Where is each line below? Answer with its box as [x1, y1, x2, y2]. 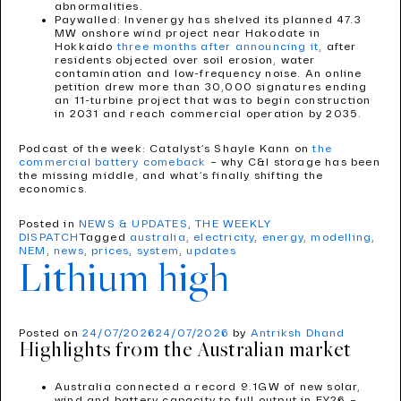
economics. [19, 183, 88, 196]
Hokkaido [55, 40, 117, 54]
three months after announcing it [116, 40, 320, 54]
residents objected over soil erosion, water [55, 54, 316, 67]
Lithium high [19, 254, 230, 306]
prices [91, 244, 130, 258]
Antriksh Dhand [250, 327, 346, 340]
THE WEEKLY [195, 218, 272, 231]
